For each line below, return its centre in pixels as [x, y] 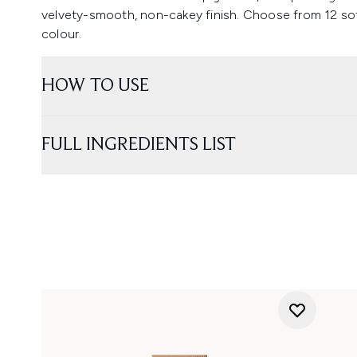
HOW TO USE [95, 86]
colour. [62, 34]
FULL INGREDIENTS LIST [139, 145]
